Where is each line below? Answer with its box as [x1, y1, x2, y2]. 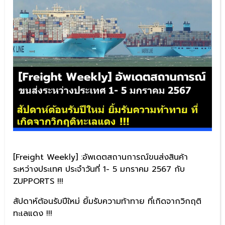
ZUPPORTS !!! [13, 175, 63, 187]
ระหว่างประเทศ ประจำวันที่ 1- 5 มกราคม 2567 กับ [13, 163, 185, 175]
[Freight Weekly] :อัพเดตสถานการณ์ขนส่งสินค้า [13, 151, 188, 163]
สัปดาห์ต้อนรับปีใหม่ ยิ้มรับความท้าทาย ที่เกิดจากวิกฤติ [13, 195, 201, 207]
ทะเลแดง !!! [13, 207, 52, 219]
